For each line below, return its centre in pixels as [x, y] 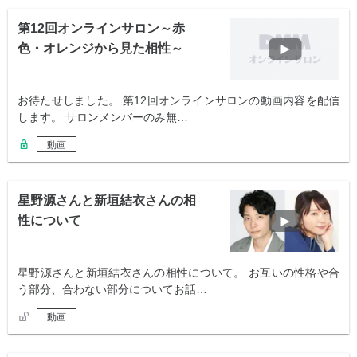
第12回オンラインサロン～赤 [101, 29]
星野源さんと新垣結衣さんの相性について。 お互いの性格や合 [178, 273]
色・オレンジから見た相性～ [100, 49]
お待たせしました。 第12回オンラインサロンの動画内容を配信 [178, 101]
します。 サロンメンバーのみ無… [103, 118]
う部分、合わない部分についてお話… [112, 290]
